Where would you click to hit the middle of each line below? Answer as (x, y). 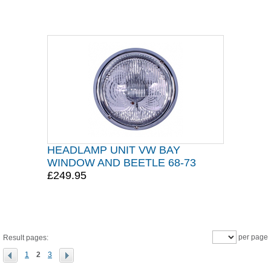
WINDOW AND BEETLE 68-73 (122, 163)
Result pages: (26, 238)
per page (252, 237)
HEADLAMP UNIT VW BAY (114, 150)
